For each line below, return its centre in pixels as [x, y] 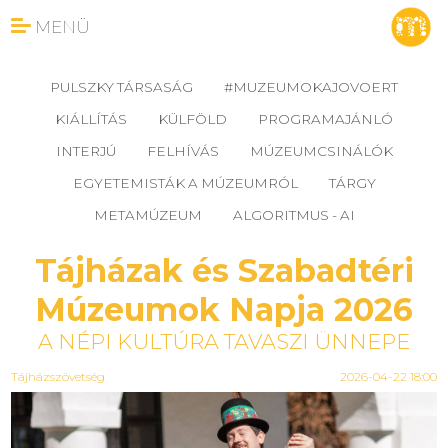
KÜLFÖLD [192, 119]
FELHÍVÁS [182, 151]
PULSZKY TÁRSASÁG [121, 87]
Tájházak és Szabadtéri [224, 270]
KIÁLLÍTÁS [91, 119]
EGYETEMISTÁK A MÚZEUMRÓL [185, 183]
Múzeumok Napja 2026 [224, 309]
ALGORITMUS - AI [293, 215]
